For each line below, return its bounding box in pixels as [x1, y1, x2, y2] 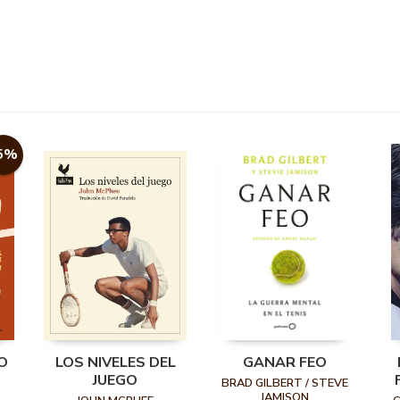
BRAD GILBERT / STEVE [221, 375, 348, 392]
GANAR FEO [243, 353, 327, 373]
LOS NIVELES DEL [54, 353, 176, 373]
